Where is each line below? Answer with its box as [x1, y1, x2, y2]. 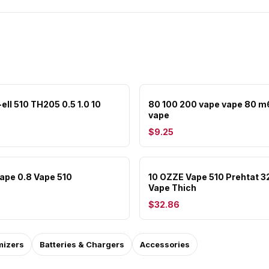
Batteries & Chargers [40, 240, 124, 249]
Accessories [140, 240, 190, 249]
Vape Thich [148, 183, 196, 193]
